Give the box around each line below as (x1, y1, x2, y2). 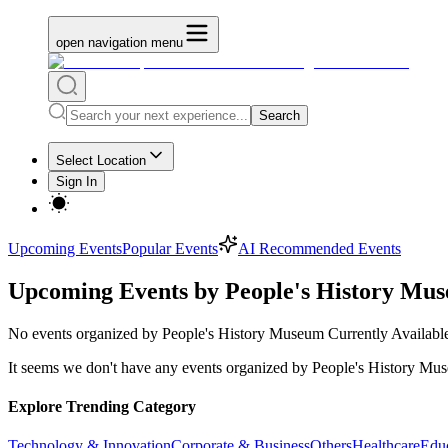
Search (259, 108, 300, 123)
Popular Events (122, 240, 218, 257)
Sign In (56, 174, 97, 189)
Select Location (56, 153, 146, 168)
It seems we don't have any (8, 358, 182, 376)
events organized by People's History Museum (32, 324, 324, 342)
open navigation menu (56, 35, 183, 50)
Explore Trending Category (8, 398, 196, 416)
